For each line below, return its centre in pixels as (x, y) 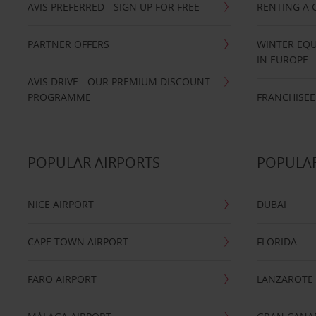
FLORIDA (277, 242)
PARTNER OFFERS (68, 44)
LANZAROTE (285, 279)
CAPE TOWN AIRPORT (78, 242)
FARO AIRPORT (62, 279)
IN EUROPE (283, 60)
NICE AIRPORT (60, 204)
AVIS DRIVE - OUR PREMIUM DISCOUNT (119, 81)
